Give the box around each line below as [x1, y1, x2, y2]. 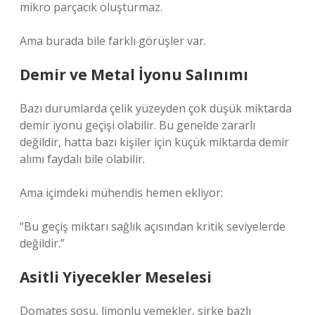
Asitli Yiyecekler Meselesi [20, 267, 212, 287]
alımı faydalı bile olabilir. [20, 151, 145, 167]
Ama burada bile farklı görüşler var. [20, 33, 206, 49]
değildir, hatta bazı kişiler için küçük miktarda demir [20, 134, 289, 150]
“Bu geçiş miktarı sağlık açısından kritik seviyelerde [20, 219, 285, 234]
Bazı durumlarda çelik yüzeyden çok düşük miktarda [20, 101, 292, 116]
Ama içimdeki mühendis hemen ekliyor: [20, 185, 223, 200]
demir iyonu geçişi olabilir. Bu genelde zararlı [20, 117, 255, 133]
